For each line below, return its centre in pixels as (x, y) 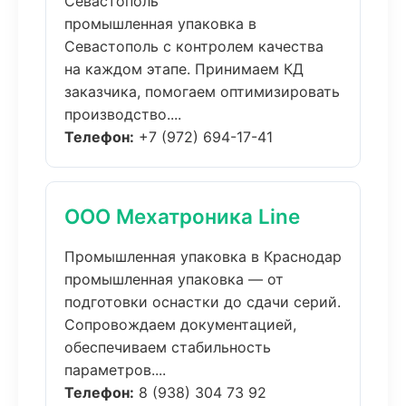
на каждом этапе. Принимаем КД (184, 69)
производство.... (123, 114)
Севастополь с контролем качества (194, 46)
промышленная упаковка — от (174, 279)
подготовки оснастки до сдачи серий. (203, 302)
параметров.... (115, 370)
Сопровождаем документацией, (180, 324)
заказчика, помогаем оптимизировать (202, 92)
